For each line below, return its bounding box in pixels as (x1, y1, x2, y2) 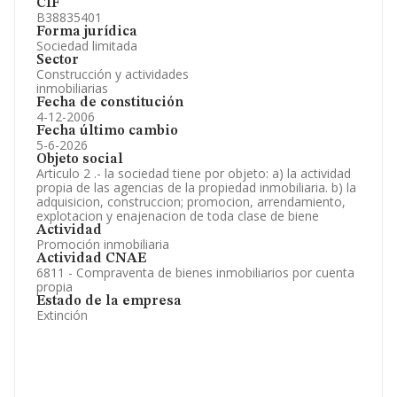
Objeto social (36, 152, 123, 167)
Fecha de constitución (36, 96, 183, 110)
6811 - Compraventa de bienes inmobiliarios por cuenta (36, 264, 354, 281)
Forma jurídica (36, 25, 137, 39)
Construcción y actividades (36, 66, 189, 82)
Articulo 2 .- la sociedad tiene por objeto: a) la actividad (36, 165, 351, 182)
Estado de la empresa (36, 294, 182, 308)
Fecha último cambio (36, 124, 178, 138)
